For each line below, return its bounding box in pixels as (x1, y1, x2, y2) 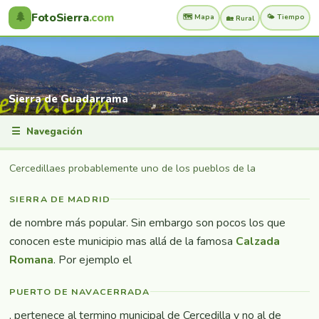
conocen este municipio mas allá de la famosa (9, 233, 236, 249)
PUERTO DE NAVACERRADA (9, 285, 150, 298)
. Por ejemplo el (53, 251, 132, 268)
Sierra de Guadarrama (9, 92, 128, 106)
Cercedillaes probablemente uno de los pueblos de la (9, 160, 256, 175)
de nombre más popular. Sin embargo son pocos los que (9, 214, 286, 231)
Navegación (21, 125, 83, 138)
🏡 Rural (226, 13, 254, 23)
